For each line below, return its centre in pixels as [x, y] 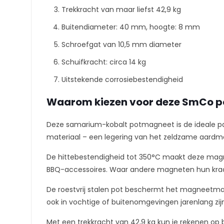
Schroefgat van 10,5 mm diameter [121, 44]
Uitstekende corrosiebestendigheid [122, 79]
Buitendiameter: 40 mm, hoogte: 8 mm [131, 27]
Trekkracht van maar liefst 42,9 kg [121, 9]
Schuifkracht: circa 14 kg [104, 62]
